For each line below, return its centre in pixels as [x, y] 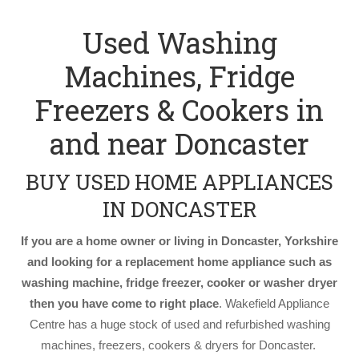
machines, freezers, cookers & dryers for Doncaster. [179, 345]
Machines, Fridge [179, 76]
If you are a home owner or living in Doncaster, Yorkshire [179, 241]
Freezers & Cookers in [179, 110]
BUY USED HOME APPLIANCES [179, 182]
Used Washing [179, 42]
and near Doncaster [179, 143]
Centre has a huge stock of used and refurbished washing [179, 324]
